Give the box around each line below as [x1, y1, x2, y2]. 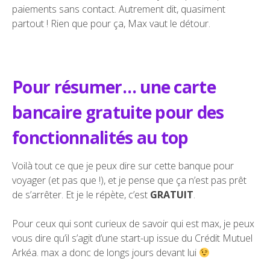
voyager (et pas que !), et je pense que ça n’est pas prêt [12, 174, 246, 187]
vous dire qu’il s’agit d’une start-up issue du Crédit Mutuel [12, 231, 253, 245]
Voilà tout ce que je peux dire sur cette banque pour [12, 159, 234, 173]
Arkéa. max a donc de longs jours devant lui [12, 246, 199, 260]
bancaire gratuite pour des [12, 101, 224, 124]
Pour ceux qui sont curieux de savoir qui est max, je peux [12, 217, 254, 231]
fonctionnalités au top [12, 126, 189, 149]
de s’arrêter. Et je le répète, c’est [12, 188, 150, 202]
